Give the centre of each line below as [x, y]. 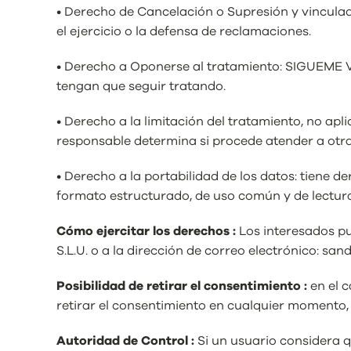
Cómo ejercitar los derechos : [148, 231]
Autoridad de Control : [127, 341]
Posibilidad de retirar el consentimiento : [183, 286]
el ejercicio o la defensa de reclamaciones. [184, 31]
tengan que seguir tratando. [141, 86]
